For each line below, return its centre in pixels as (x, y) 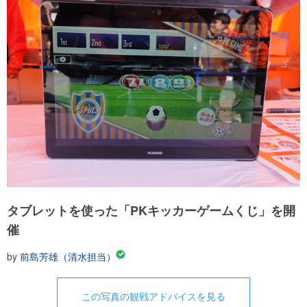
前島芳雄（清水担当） (68, 257)
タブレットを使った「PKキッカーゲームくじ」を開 (151, 211)
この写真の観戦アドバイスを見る (153, 296)
